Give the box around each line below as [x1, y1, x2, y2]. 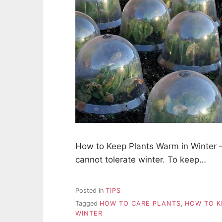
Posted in [75, 186, 106, 194]
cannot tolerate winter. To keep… [75, 155, 206, 165]
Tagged [75, 200, 100, 208]
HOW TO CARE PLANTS [100, 200, 181, 208]
